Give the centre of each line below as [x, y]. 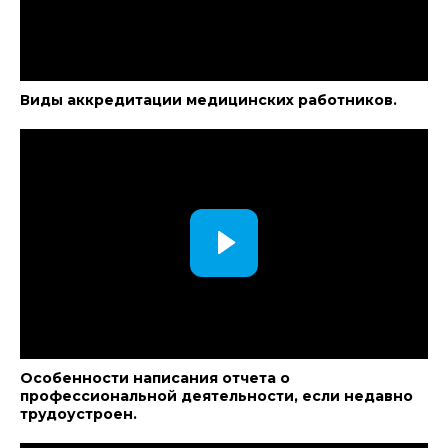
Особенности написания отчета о [155, 378]
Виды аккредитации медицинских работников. [208, 100]
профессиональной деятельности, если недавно [216, 396]
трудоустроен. [78, 414]
